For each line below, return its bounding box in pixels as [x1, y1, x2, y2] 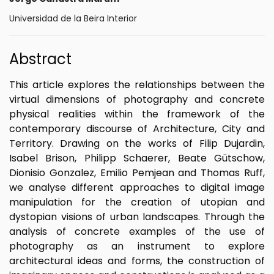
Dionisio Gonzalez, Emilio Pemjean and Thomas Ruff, [9, 166, 265, 180]
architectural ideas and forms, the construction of [9, 254, 265, 268]
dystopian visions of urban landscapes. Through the [9, 210, 265, 224]
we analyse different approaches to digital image [9, 180, 265, 195]
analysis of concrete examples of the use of [9, 224, 265, 239]
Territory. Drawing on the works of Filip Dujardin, [9, 136, 265, 151]
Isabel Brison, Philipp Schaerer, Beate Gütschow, [9, 151, 265, 166]
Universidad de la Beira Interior [9, 12, 137, 25]
